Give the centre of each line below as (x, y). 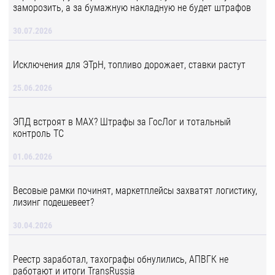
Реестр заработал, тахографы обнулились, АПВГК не (121, 259)
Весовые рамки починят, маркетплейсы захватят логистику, (135, 191)
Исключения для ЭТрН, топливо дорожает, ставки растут (129, 65)
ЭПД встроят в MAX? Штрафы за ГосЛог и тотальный (122, 122)
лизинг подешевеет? (53, 202)
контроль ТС (38, 134)
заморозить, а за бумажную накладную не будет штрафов (132, 8)
